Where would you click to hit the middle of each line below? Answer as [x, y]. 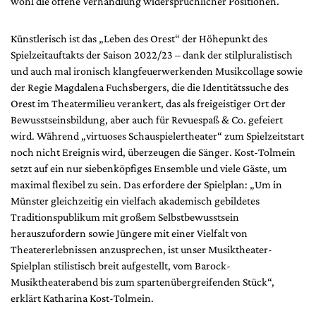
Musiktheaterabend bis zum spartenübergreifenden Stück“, [142, 281]
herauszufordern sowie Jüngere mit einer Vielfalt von [129, 233]
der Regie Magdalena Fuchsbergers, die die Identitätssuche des [150, 87]
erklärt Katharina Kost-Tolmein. [82, 298]
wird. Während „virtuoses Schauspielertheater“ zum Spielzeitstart [157, 135]
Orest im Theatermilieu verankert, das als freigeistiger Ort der [148, 103]
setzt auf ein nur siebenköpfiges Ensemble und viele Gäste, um [149, 168]
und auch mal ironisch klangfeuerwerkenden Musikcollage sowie [157, 71]
